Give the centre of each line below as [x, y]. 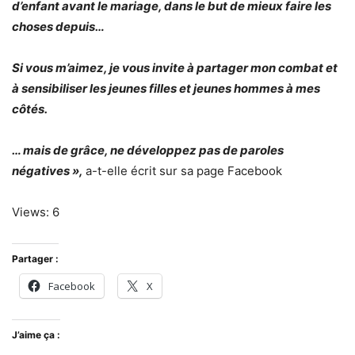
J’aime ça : [36, 335]
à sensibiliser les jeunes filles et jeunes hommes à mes [166, 89]
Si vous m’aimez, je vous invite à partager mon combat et [175, 68]
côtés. [30, 109]
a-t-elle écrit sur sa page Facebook [184, 171]
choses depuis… [58, 27]
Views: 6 [36, 212]
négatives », [48, 171]
